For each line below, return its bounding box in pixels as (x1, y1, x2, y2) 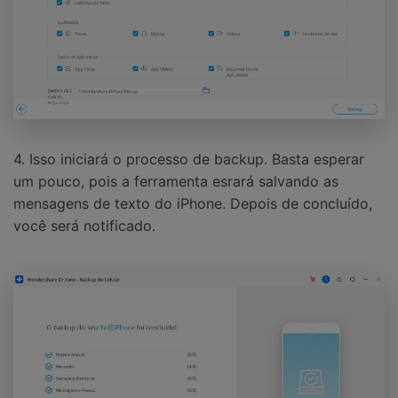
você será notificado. (13, 217, 155, 235)
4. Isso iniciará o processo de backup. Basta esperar (13, 150, 364, 169)
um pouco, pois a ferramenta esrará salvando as (13, 172, 338, 191)
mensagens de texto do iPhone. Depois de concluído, (13, 195, 372, 213)
